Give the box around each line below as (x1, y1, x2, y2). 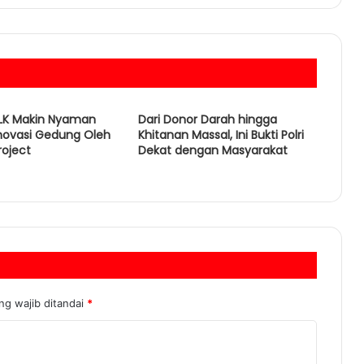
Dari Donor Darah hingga (137, 111, 277, 128)
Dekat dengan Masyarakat (137, 142, 288, 159)
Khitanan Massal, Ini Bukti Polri (137, 127, 304, 144)
